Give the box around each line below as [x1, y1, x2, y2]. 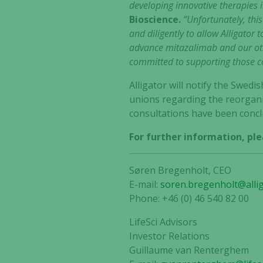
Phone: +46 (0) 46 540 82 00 [129, 192, 249, 205]
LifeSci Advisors [129, 215, 198, 228]
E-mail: [129, 178, 161, 191]
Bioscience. [129, 13, 181, 26]
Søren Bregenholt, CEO [129, 164, 232, 177]
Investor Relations [129, 230, 210, 242]
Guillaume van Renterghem [129, 244, 249, 257]
